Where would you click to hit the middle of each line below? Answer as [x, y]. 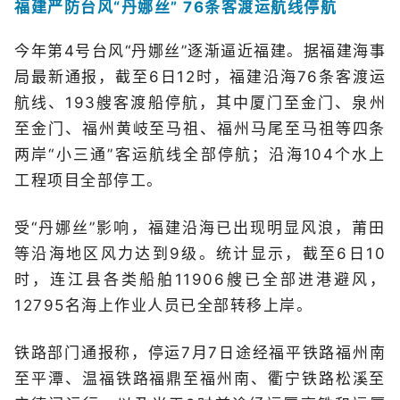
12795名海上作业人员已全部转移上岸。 [163, 305]
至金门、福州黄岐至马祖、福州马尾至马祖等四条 [200, 129]
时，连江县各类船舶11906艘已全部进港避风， [200, 279]
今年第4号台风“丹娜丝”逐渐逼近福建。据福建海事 [200, 51]
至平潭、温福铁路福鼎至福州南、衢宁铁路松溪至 [200, 379]
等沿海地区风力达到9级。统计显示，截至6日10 [200, 254]
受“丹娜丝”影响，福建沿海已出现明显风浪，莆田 [200, 228]
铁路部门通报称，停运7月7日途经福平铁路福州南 [200, 353]
